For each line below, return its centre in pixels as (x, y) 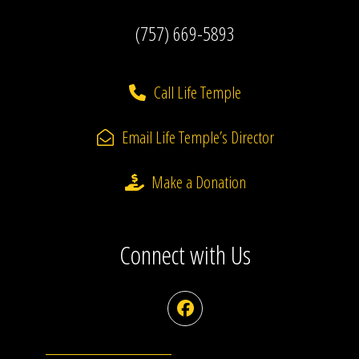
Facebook (210, 315)
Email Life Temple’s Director (198, 137)
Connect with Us (186, 254)
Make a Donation (199, 182)
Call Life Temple (198, 92)
